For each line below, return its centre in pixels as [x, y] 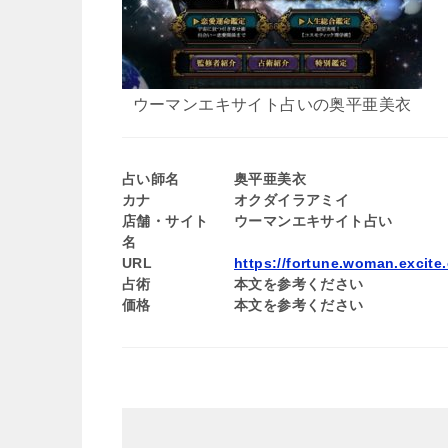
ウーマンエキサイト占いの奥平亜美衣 [272, 104]
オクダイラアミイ [292, 200]
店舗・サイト [165, 221]
